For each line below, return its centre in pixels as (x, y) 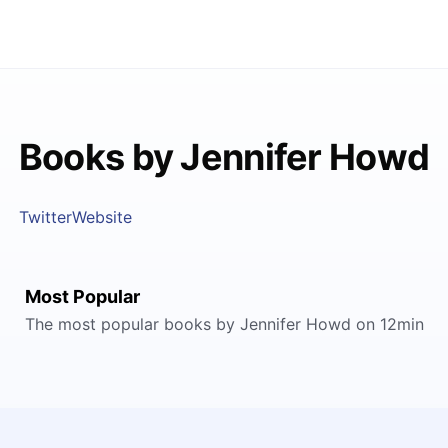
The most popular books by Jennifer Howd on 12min (224, 324)
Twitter (45, 217)
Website (101, 217)
